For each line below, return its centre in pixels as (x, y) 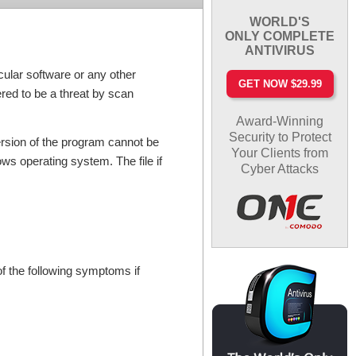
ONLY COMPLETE (280, 36)
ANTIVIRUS (280, 50)
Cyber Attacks (280, 168)
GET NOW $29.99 (280, 83)
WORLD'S (280, 21)
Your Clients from (280, 153)
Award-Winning (280, 121)
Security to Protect (280, 137)
